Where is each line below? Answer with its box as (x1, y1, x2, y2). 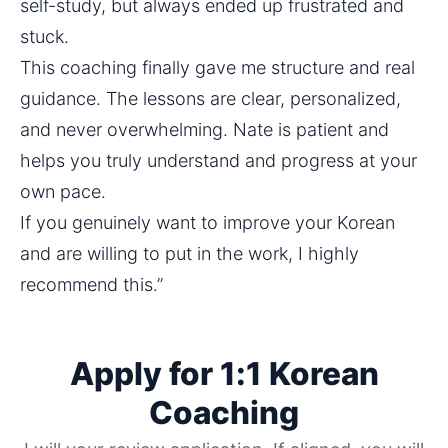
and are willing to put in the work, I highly (20, 242, 359, 264)
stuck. (20, 25, 69, 47)
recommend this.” (20, 273, 163, 295)
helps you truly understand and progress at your (20, 149, 417, 171)
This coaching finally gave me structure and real (20, 56, 415, 78)
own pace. (20, 180, 106, 202)
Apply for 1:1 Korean (69, 353, 379, 393)
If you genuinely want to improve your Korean (20, 211, 395, 233)
